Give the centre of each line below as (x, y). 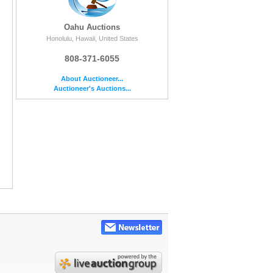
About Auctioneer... (92, 78)
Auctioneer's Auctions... (92, 88)
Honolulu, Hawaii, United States (92, 38)
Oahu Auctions (92, 27)
